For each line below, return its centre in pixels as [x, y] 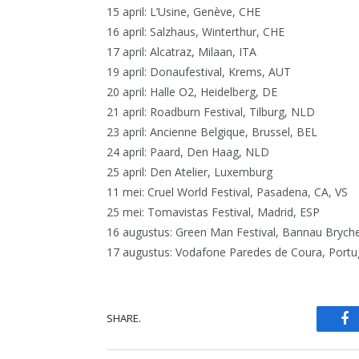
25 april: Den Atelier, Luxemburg [190, 171]
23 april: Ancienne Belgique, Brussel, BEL [212, 131]
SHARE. [124, 319]
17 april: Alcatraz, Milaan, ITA [182, 51]
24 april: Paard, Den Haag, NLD [188, 151]
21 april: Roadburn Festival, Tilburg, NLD [211, 111]
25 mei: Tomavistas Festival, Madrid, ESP [213, 212]
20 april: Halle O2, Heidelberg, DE [192, 91]
